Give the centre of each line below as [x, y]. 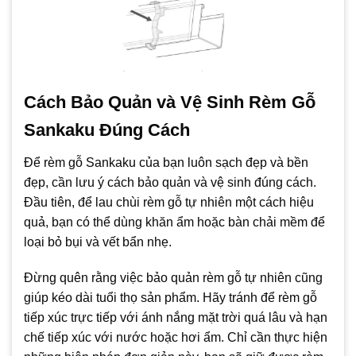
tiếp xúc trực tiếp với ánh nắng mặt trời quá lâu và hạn [176, 318]
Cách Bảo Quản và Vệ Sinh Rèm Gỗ [170, 102]
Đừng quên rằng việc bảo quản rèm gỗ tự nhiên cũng [173, 278]
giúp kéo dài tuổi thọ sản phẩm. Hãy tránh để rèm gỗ [170, 298]
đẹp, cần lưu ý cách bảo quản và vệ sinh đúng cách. [170, 182]
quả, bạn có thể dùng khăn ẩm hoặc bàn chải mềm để [174, 222]
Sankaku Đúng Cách [107, 130]
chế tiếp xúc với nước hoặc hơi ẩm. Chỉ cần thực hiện [176, 338]
